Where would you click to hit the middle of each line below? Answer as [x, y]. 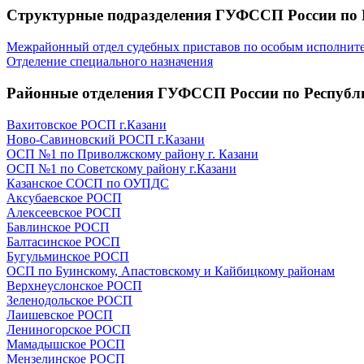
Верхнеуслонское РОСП [74, 285]
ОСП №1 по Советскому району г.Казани [121, 168]
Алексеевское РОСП [64, 212]
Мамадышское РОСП [66, 344]
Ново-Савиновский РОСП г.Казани [106, 139]
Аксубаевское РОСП [64, 197]
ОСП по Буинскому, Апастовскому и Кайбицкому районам [171, 271]
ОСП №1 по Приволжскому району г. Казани [132, 154]
